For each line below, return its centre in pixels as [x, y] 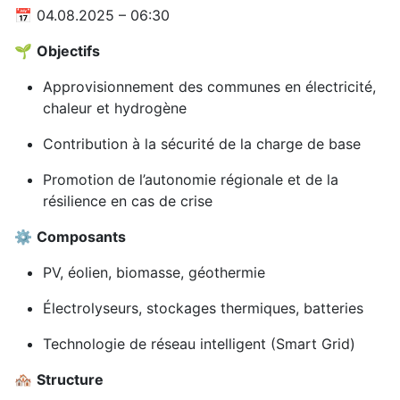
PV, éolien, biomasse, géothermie [154, 273]
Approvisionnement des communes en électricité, [209, 87]
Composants [81, 237]
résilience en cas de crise [128, 201]
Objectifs [68, 51]
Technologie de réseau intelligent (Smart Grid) [199, 344]
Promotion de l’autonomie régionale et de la [191, 180]
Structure [70, 380]
